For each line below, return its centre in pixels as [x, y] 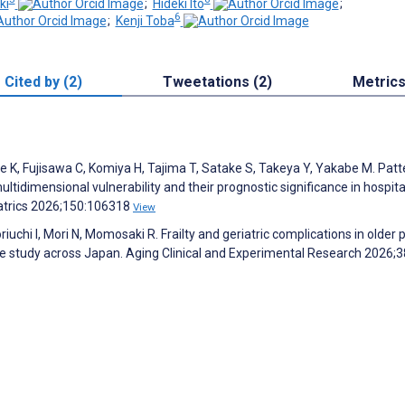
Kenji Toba [145, 21]
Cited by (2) [43, 82]
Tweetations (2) [217, 82]
